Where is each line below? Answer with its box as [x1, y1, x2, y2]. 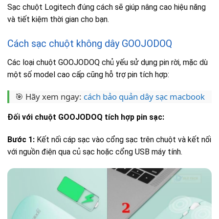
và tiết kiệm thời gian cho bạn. [7, 14, 109, 24]
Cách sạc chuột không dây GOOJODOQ [7, 37, 172, 49]
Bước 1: [7, 135, 35, 145]
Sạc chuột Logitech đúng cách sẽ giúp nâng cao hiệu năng [7, 2, 206, 12]
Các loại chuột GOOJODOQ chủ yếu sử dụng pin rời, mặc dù [7, 57, 208, 67]
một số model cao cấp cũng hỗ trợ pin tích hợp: [7, 69, 169, 79]
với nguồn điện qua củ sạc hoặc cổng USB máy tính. [7, 147, 182, 157]
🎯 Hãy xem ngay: [15, 91, 84, 103]
